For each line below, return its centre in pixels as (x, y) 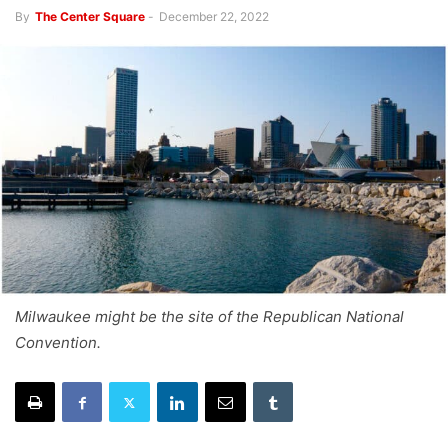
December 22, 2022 (214, 17)
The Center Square (90, 17)
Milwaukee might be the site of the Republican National (209, 317)
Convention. (58, 343)
